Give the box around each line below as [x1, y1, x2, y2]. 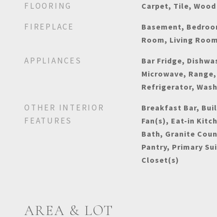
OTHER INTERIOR [24, 102, 105, 113]
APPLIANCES [24, 55, 82, 66]
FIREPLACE [24, 21, 74, 32]
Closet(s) [141, 155, 179, 165]
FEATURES [24, 115, 72, 126]
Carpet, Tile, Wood [141, 1, 216, 11]
